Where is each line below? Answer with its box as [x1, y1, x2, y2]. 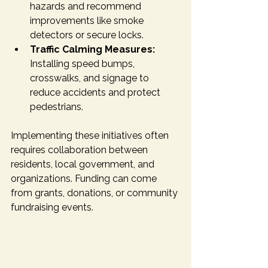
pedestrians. [30, 100, 83, 112]
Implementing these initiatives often [11, 129, 171, 141]
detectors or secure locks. [30, 29, 144, 41]
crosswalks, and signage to [30, 72, 151, 84]
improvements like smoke [30, 14, 146, 26]
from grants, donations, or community [11, 187, 180, 199]
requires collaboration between [11, 144, 150, 156]
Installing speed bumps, [30, 57, 137, 69]
